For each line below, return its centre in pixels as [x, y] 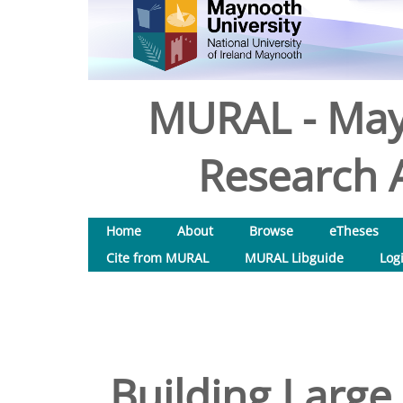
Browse [271, 231]
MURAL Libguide [294, 258]
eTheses [354, 231]
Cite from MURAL [157, 258]
